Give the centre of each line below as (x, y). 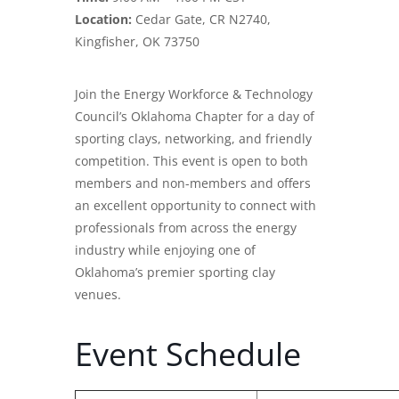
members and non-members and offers (193, 183)
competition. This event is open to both (191, 161)
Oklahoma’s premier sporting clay (175, 273)
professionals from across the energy (186, 228)
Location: (103, 20)
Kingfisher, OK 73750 (137, 42)
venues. (98, 295)
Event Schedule (188, 354)
